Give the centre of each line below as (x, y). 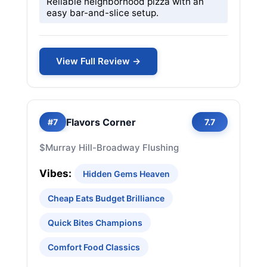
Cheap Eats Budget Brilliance (106, 198)
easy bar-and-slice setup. (103, 13)
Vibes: (55, 173)
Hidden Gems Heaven (126, 174)
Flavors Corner (101, 122)
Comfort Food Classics (94, 247)
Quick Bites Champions (95, 223)
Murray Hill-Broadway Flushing (112, 148)
